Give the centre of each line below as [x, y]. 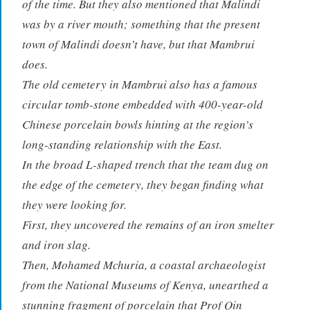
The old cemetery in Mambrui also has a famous [139, 84]
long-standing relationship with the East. [122, 145]
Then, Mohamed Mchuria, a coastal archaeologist [144, 265]
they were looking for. [74, 205]
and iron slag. [56, 245]
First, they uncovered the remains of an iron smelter [148, 225]
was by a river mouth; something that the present [141, 24]
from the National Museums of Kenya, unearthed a [145, 285]
